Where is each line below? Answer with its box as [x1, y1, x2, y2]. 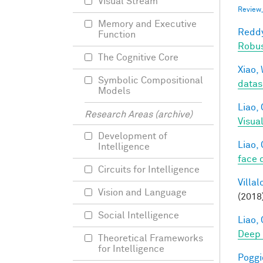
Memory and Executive [98, 19, 197, 29]
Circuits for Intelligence [98, 165, 200, 174]
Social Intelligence [98, 211, 179, 220]
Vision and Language [98, 188, 187, 197]
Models [98, 86, 130, 96]
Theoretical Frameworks [98, 234, 203, 243]
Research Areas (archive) [85, 110, 193, 119]
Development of [98, 131, 167, 141]
